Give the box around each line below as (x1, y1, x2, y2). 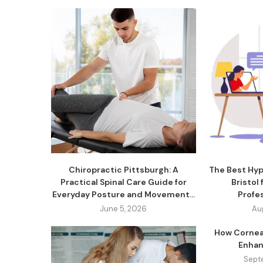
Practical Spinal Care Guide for (60, 176, 187, 187)
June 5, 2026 (100, 203, 147, 214)
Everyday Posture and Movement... (52, 188, 195, 200)
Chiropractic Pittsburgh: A (68, 164, 178, 175)
